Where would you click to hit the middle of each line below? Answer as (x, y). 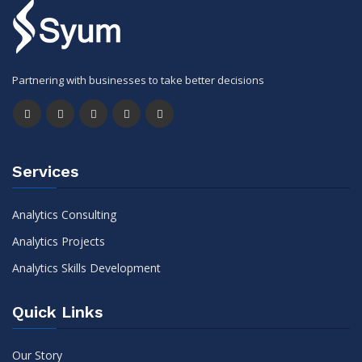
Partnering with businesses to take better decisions (138, 80)
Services (45, 171)
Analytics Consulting (64, 215)
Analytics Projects (59, 241)
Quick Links (57, 312)
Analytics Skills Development (86, 268)
